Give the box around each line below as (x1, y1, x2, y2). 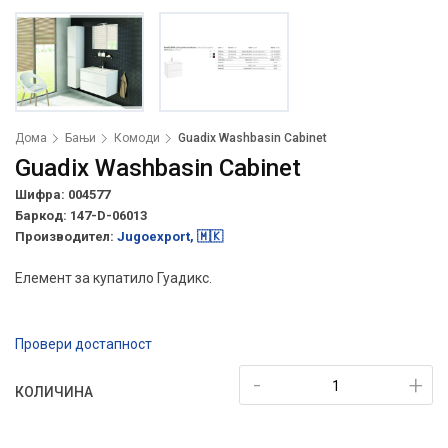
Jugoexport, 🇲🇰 (117, 229, 223, 244)
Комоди (114, 131, 160, 145)
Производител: (15, 229, 117, 244)
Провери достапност (15, 336, 152, 352)
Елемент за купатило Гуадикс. (15, 270, 212, 286)
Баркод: (15, 208, 70, 223)
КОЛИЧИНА (15, 384, 93, 400)
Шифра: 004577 (15, 187, 110, 202)
